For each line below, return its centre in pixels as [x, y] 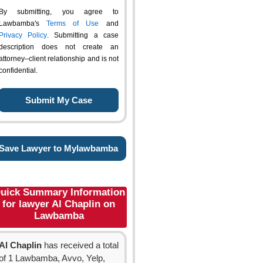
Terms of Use [73, 23]
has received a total [80, 245]
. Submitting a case [83, 35]
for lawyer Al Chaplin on [59, 204]
